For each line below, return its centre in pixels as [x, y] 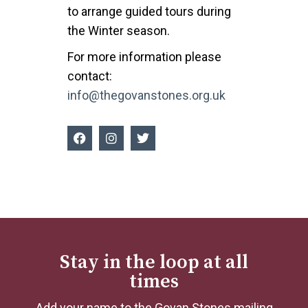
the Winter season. [120, 31]
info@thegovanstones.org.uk [146, 95]
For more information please [144, 57]
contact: [90, 76]
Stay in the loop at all [154, 262]
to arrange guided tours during [149, 11]
